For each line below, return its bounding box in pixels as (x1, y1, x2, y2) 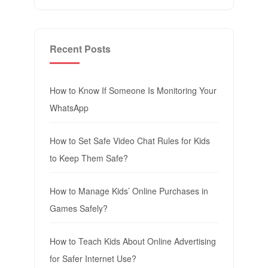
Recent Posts (49, 41, 111, 56)
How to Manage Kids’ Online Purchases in (49, 184, 208, 197)
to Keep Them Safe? (49, 151, 128, 164)
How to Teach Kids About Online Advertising (49, 234, 216, 247)
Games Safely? (49, 202, 108, 214)
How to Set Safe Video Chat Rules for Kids (49, 134, 210, 147)
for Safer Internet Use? (49, 252, 136, 264)
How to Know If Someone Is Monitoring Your (49, 84, 217, 96)
